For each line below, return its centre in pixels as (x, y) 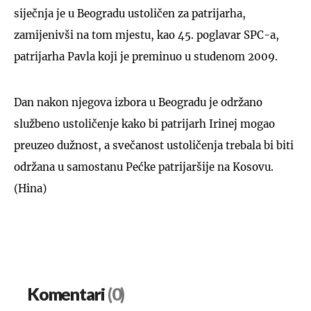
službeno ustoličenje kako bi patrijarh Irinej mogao (144, 124)
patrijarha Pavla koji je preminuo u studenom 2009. (146, 56)
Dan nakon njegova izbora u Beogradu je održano (138, 102)
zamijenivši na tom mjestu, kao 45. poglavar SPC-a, (146, 35)
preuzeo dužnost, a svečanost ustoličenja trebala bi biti (154, 145)
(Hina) (30, 188)
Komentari (66, 295)
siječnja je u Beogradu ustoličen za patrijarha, (130, 13)
